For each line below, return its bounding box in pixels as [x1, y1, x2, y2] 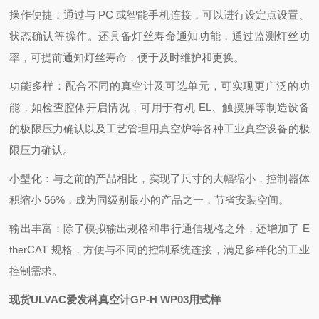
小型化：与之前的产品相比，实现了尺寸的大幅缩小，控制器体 [9, 172, 310, 184]
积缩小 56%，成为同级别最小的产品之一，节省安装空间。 [9, 194, 290, 206]
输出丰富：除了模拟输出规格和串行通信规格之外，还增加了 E [9, 222, 310, 234]
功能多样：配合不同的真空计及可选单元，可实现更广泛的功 [9, 80, 310, 92]
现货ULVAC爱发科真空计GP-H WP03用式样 [9, 293, 221, 305]
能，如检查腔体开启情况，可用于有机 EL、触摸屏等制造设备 [9, 101, 310, 113]
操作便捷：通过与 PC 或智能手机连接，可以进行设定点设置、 [9, 9, 310, 21]
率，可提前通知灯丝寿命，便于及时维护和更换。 [9, 51, 245, 63]
